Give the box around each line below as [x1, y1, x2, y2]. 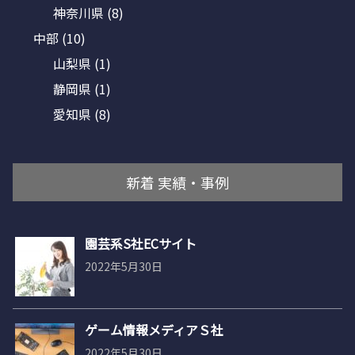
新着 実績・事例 [126, 171, 230, 193]
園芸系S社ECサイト [85, 233, 197, 253]
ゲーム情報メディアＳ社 [85, 319, 223, 339]
